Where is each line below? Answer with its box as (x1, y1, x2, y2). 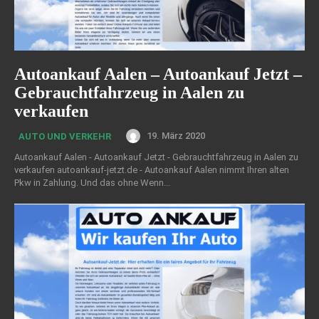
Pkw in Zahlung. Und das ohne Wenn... (14, 177, 170, 188)
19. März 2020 (147, 130, 205, 141)
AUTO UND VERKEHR (19, 130, 111, 142)
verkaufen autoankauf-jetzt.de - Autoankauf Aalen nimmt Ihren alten (14, 164, 289, 175)
